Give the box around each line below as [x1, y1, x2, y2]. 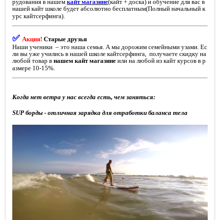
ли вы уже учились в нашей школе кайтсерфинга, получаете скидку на [12, 50, 206, 58]
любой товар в [12, 57, 54, 65]
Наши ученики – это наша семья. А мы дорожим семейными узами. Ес [12, 43, 207, 51]
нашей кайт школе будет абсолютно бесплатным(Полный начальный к [12, 5, 205, 13]
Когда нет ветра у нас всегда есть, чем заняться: [12, 93, 157, 101]
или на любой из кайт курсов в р [116, 57, 206, 65]
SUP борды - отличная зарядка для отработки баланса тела [12, 109, 189, 117]
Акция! [22, 35, 42, 43]
